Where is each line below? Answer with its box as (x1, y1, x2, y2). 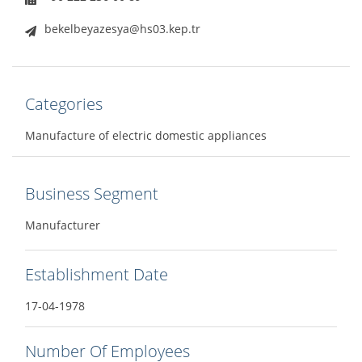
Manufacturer (25, 217, 100, 234)
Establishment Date (25, 263, 168, 286)
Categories (25, 93, 103, 116)
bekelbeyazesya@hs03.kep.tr (44, 21, 200, 37)
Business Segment (25, 183, 158, 205)
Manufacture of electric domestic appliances (25, 128, 267, 144)
